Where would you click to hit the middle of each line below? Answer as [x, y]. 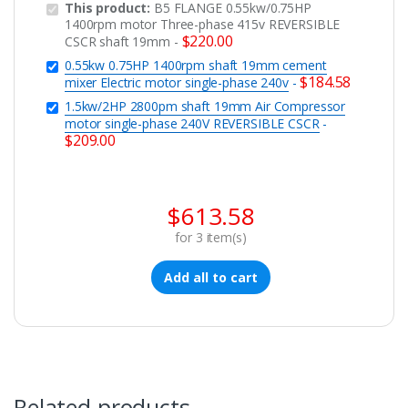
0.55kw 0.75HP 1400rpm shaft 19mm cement [196, 65]
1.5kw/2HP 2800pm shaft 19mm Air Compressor [205, 106]
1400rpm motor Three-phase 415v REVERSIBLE [203, 24]
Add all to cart [211, 277]
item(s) [224, 237]
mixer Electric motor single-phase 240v [177, 82]
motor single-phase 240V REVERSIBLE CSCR [192, 123]
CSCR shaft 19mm [117, 41]
